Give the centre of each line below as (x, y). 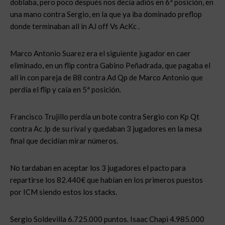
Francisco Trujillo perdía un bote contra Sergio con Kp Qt (105, 117)
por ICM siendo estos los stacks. (64, 192)
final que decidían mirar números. (64, 141)
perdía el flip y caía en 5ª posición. (66, 89)
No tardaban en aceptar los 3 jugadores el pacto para (98, 168)
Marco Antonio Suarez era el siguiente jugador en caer (100, 53)
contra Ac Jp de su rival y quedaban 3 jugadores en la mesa (106, 129)
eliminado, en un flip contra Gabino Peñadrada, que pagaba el (110, 65)
